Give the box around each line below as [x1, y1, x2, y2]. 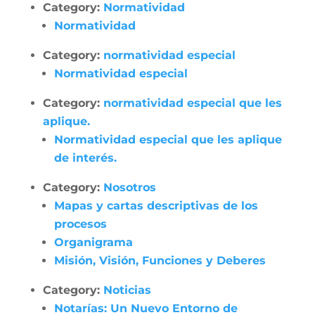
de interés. [53, 151, 117, 165]
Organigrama [53, 236, 133, 249]
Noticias [103, 283, 151, 297]
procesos [53, 217, 107, 231]
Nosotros [103, 181, 156, 194]
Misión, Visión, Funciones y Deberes [53, 254, 266, 267]
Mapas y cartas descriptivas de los [53, 199, 258, 212]
